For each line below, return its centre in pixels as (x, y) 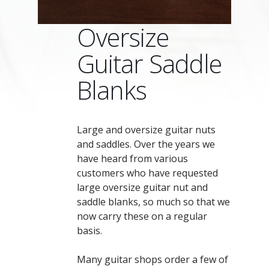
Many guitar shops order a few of (153, 260)
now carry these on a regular (142, 216)
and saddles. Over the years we (146, 144)
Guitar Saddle (149, 64)
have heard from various (132, 159)
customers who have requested (147, 173)
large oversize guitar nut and (142, 188)
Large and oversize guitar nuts (146, 130)
